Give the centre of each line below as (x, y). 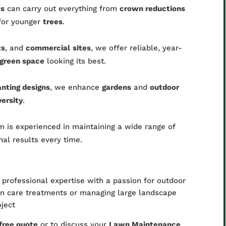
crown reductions (153, 9)
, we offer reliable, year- (137, 48)
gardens (117, 87)
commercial (48, 48)
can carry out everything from (62, 9)
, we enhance (76, 87)
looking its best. (75, 61)
